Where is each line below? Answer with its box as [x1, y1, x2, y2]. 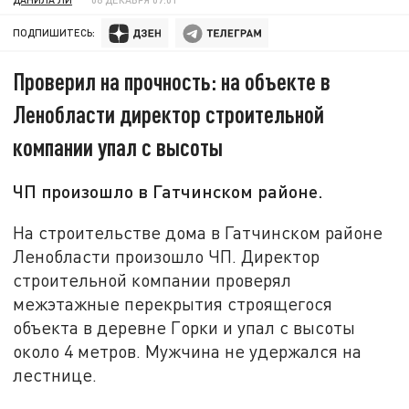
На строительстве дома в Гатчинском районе [13, 221, 383, 243]
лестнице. [13, 363, 98, 385]
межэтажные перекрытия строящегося [13, 292, 333, 314]
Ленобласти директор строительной [13, 100, 325, 129]
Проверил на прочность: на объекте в [13, 67, 331, 96]
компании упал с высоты [13, 132, 224, 162]
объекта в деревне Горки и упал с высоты [13, 316, 356, 338]
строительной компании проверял [13, 268, 292, 290]
